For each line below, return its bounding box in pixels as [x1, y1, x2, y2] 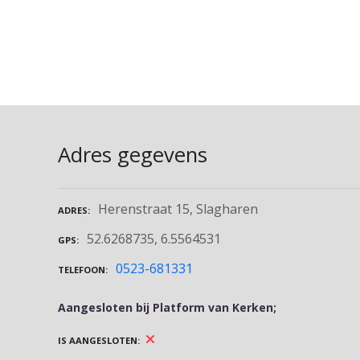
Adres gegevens [58, 140, 207, 169]
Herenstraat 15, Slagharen [98, 200, 258, 219]
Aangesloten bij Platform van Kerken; [58, 299, 276, 315]
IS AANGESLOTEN [58, 333, 137, 346]
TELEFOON [58, 263, 105, 276]
